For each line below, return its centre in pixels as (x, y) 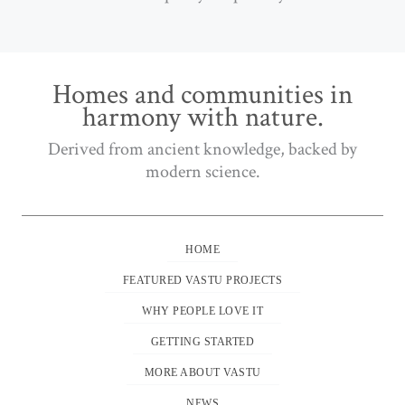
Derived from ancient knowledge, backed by (202, 150)
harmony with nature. (202, 118)
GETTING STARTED (202, 342)
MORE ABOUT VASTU (202, 373)
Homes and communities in (202, 95)
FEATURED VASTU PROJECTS (202, 281)
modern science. (202, 172)
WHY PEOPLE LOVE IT (202, 311)
